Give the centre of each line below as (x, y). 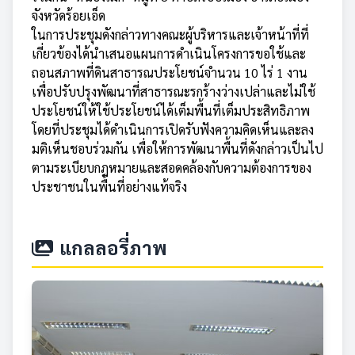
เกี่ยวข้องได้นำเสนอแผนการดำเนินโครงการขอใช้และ (169, 54)
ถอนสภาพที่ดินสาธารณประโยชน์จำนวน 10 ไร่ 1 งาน (170, 73)
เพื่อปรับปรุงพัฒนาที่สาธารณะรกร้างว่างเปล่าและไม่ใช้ (174, 92)
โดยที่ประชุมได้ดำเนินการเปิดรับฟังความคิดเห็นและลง (173, 130)
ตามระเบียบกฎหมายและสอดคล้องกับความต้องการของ (172, 168)
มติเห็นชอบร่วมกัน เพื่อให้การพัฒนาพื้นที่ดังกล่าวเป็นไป (177, 149)
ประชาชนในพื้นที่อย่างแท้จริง (109, 187)
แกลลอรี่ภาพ (113, 248)
